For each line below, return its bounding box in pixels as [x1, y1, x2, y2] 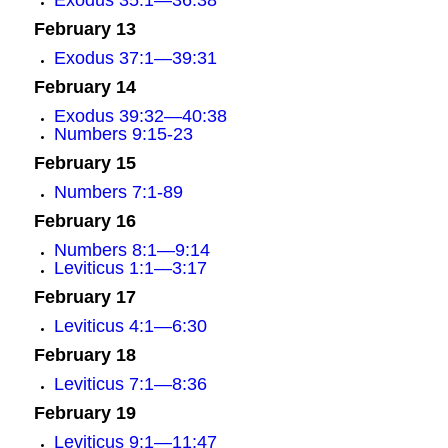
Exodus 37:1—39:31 [53, 48, 217, 68]
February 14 [33, 77, 136, 97]
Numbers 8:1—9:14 [53, 240, 210, 260]
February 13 [33, 19, 136, 39]
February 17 [33, 287, 136, 307]
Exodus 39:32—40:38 [53, 106, 227, 126]
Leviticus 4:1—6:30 [53, 316, 207, 336]
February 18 [33, 345, 136, 365]
